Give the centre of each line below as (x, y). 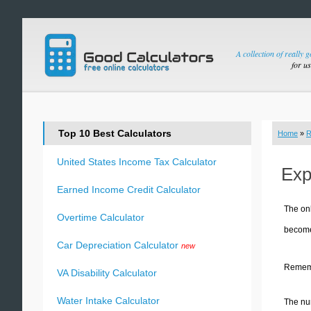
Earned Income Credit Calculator (129, 190)
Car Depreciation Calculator (118, 245)
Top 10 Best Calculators (115, 133)
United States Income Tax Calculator (137, 162)
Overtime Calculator (101, 217)
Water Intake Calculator (108, 301)
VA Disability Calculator (107, 273)
